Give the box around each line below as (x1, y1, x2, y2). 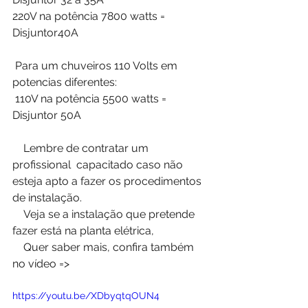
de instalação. (12, 190, 85, 204)
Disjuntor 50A (12, 108, 81, 122)
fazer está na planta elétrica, (12, 223, 157, 237)
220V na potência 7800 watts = (12, 9, 168, 23)
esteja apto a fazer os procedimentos (12, 174, 204, 188)
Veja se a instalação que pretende (12, 207, 23, 221)
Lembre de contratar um (12, 141, 23, 155)
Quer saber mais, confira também (12, 240, 23, 254)
